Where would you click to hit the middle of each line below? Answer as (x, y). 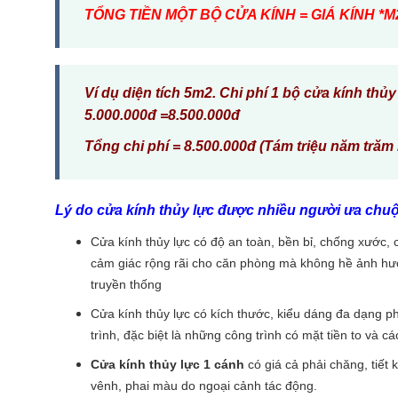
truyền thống (128, 285)
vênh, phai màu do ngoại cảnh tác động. (206, 386)
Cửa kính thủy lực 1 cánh (167, 365)
